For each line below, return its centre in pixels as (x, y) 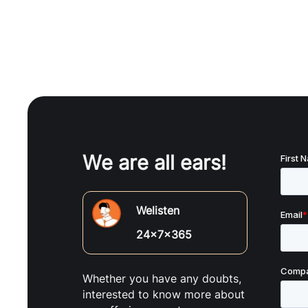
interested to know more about (164, 294)
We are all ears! (154, 162)
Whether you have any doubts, (162, 278)
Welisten (158, 210)
